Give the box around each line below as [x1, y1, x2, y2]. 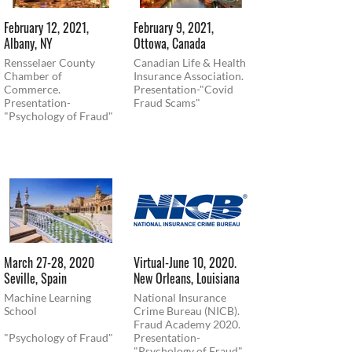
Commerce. [4, 82, 60, 96]
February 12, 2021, [4, 17, 89, 37]
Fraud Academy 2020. [134, 317, 243, 331]
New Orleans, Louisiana [134, 268, 240, 288]
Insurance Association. [134, 68, 244, 82]
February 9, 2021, [134, 17, 214, 37]
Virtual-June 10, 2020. [134, 252, 236, 272]
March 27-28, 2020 [4, 252, 94, 272]
